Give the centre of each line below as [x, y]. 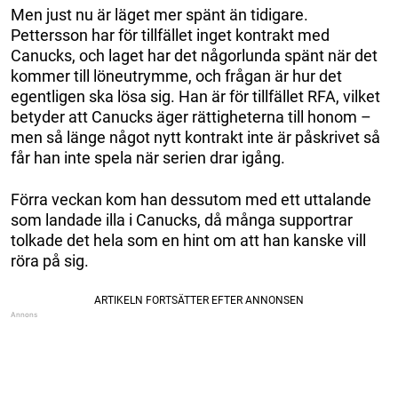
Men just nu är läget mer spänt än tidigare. [159, 14]
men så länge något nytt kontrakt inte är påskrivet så [195, 137]
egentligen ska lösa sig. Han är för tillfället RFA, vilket [195, 96]
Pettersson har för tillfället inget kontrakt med [170, 35]
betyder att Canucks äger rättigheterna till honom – [191, 116]
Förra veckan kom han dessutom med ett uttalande [191, 199]
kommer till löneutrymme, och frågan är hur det [176, 76]
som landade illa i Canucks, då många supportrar [182, 219]
